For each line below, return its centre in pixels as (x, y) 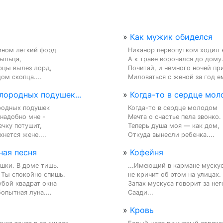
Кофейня (147, 152)
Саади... (141, 192)
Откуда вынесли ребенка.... (171, 134)
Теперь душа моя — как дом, (174, 125)
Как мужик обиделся (171, 37)
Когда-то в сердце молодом (173, 108)
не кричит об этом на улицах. (174, 174)
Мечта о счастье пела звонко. (174, 116)
